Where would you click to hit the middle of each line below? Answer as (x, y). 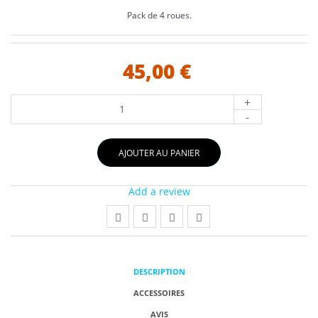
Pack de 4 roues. (159, 16)
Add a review (159, 192)
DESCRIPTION (159, 272)
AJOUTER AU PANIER (159, 153)
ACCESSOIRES (159, 293)
